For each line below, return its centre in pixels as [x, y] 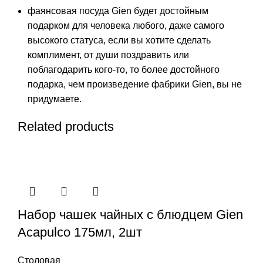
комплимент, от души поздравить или [108, 55]
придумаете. [55, 99]
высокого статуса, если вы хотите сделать [119, 40]
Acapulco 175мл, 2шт [80, 232]
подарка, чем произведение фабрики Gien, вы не [135, 84]
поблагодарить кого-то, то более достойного [124, 69]
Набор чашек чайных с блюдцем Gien [130, 214]
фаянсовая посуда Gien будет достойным [118, 11]
